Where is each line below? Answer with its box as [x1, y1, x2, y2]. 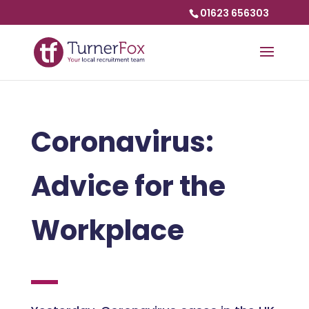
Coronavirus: [30, 123, 214, 161]
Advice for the [30, 167, 226, 206]
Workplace [30, 211, 184, 250]
